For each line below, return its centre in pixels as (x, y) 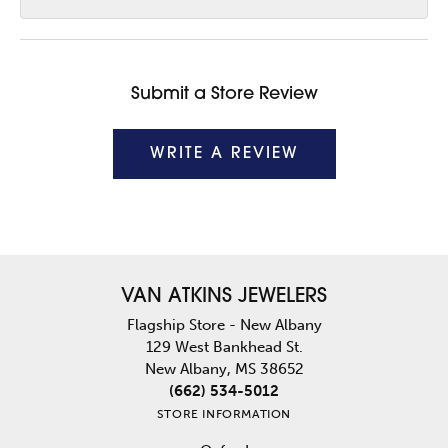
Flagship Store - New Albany (224, 325)
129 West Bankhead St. (224, 347)
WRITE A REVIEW (224, 154)
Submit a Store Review (224, 95)
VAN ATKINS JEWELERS (224, 297)
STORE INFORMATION (224, 414)
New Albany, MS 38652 (224, 369)
